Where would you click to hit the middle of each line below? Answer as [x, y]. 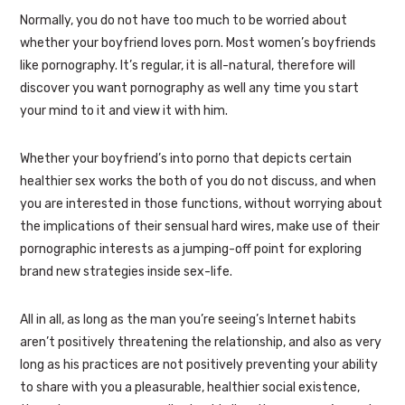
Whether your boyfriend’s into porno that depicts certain [185, 159]
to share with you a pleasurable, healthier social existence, [189, 388]
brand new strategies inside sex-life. [126, 272]
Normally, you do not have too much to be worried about [183, 21]
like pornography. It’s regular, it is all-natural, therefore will [187, 66]
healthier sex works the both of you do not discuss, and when [198, 182]
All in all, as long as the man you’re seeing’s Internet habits [188, 320]
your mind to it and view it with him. [123, 111]
